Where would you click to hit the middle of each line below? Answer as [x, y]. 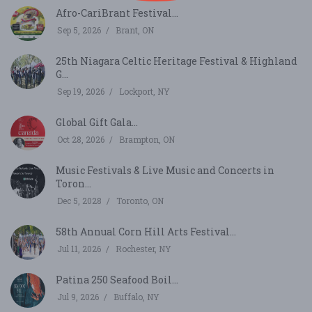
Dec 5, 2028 [79, 200]
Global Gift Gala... [97, 122]
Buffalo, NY [136, 296]
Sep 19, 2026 [81, 91]
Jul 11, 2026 [79, 248]
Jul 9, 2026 [78, 296]
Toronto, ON [140, 200]
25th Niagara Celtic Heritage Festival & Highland [177, 61]
